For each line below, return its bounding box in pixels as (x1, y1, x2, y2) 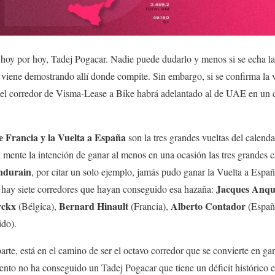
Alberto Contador (171, 198, 246, 213)
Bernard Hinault (59, 198, 128, 213)
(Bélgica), (16, 199, 59, 212)
